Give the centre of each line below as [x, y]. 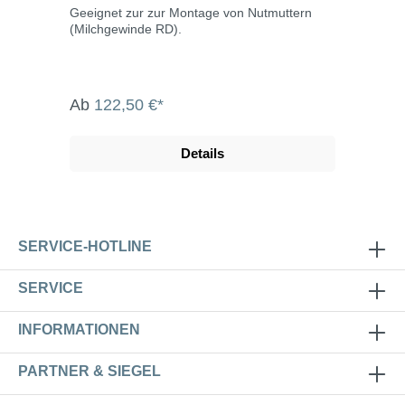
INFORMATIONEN [79, 330]
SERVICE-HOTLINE [85, 246]
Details [202, 153]
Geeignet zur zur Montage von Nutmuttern [191, 12]
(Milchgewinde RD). [126, 28]
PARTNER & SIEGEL [89, 371]
